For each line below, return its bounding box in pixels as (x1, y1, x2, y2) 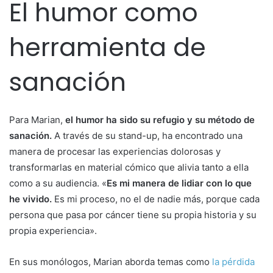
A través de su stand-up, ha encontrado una (52, 129, 243, 141)
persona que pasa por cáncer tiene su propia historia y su (9, 208, 257, 221)
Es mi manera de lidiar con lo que (107, 177, 252, 189)
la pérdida (212, 255, 255, 268)
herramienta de (9, 30, 206, 65)
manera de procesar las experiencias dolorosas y (9, 145, 221, 157)
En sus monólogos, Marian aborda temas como (9, 255, 212, 268)
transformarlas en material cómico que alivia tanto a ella (9, 161, 249, 173)
